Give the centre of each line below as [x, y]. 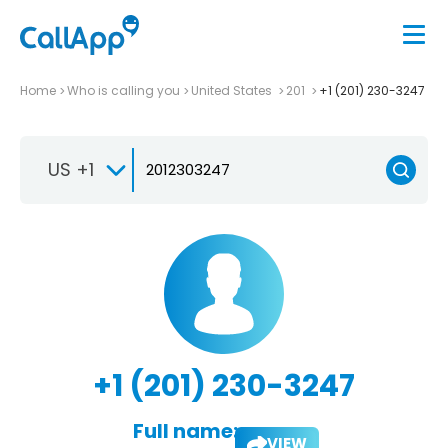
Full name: [185, 430]
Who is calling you [123, 90]
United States [233, 90]
